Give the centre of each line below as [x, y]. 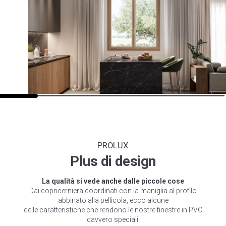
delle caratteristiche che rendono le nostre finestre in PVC [113, 210]
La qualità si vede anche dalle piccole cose [113, 181]
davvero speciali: [113, 219]
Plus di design [113, 161]
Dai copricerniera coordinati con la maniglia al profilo [113, 191]
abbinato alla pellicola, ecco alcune [113, 200]
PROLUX [113, 145]
